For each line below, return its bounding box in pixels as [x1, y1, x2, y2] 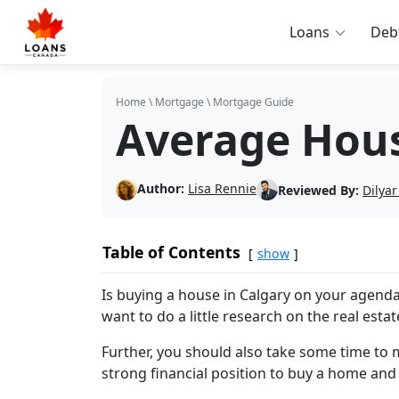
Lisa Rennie [188, 180, 256, 197]
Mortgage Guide [213, 94, 294, 110]
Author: [137, 180, 184, 197]
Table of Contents [102, 241, 240, 263]
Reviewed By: [278, 181, 359, 199]
